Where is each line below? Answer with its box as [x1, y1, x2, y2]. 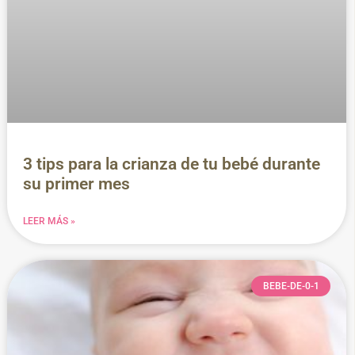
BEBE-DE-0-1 [262, 281, 319, 292]
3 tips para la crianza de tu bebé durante [23, 155, 320, 174]
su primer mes [23, 174, 130, 194]
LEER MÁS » [23, 216, 75, 227]
